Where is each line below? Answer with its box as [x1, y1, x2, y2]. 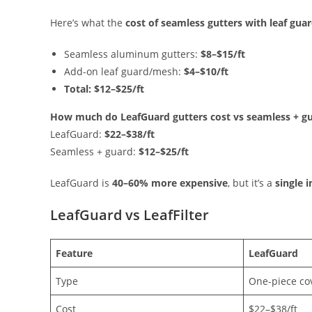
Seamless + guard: [50, 145, 139, 159]
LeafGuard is [50, 176, 112, 190]
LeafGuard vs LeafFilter [50, 205, 212, 225]
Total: [64, 82, 91, 96]
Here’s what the [50, 16, 125, 30]
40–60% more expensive [112, 176, 228, 190]
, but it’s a [228, 176, 275, 190]
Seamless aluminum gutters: [64, 47, 201, 61]
